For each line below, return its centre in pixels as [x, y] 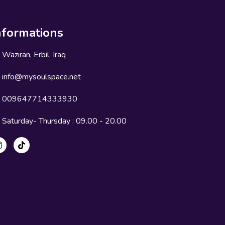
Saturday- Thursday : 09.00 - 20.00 [64, 121]
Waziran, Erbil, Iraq [34, 55]
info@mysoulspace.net [41, 77]
